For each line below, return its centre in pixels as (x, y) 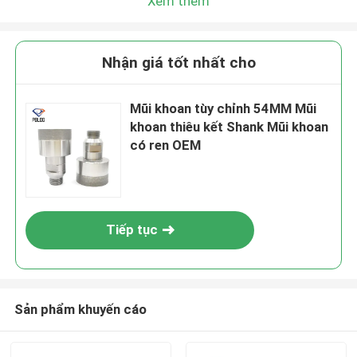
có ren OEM (166, 145)
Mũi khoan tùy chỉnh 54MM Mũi (224, 109)
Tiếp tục (131, 230)
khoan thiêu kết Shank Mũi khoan (229, 127)
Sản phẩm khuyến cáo (80, 309)
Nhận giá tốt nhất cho (178, 63)
